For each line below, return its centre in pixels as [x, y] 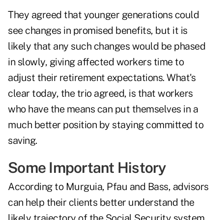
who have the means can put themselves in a [103, 109]
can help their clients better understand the [101, 203]
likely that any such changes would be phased [107, 46]
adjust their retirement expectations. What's [102, 78]
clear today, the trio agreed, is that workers [100, 94]
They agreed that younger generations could [103, 15]
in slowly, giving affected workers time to [96, 62]
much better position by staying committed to [106, 125]
